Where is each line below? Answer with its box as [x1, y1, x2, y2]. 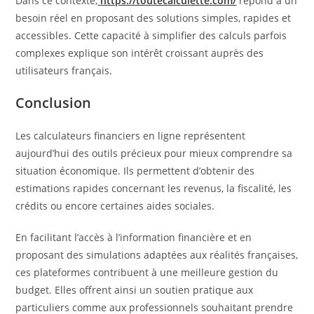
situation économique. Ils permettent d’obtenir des [15, 164, 255, 177]
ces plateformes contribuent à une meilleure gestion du [15, 266, 279, 279]
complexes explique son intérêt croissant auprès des [15, 46, 264, 60]
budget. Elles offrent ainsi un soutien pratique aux [15, 283, 254, 296]
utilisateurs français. [15, 64, 113, 77]
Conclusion [15, 93, 92, 112]
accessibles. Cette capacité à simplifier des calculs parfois [15, 29, 287, 42]
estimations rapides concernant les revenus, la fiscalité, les [15, 182, 292, 195]
